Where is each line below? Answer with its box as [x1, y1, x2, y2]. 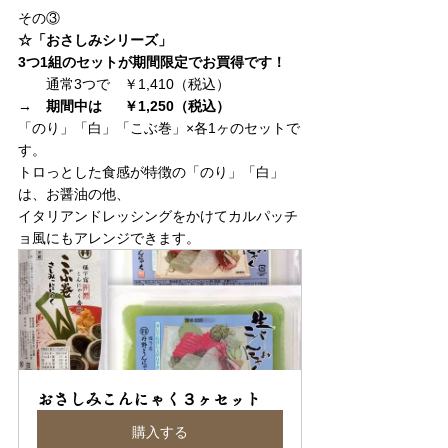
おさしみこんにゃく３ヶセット [37, 390, 261, 407]
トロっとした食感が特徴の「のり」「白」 [18, 163, 284, 180]
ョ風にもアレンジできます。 [18, 229, 200, 246]
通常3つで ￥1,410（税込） [18, 75, 230, 92]
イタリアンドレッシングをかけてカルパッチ [18, 207, 298, 224]
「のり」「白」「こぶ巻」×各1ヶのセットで [18, 119, 300, 136]
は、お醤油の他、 [18, 185, 130, 202]
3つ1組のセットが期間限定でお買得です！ [18, 53, 286, 70]
